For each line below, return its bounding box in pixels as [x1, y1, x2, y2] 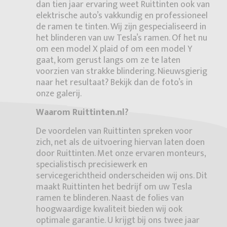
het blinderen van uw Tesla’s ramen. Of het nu [36, 30, 208, 46]
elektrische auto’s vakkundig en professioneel [36, 8, 208, 24]
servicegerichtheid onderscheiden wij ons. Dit [36, 168, 208, 184]
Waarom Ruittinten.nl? [36, 105, 129, 121]
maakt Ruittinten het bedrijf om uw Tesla [36, 179, 193, 195]
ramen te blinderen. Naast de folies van [36, 191, 184, 206]
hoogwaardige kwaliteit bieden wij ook [36, 202, 183, 217]
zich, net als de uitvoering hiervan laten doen [36, 135, 205, 150]
